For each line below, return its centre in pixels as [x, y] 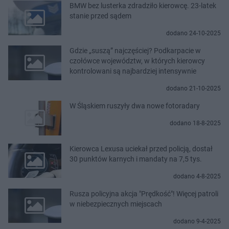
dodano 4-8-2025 [197, 176]
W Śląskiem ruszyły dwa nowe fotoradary [135, 106]
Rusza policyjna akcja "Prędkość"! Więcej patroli [144, 193]
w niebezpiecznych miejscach [116, 204]
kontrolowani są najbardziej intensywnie [133, 71]
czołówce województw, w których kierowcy [137, 61]
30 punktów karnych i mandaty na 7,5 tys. [136, 159]
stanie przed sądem [100, 16]
